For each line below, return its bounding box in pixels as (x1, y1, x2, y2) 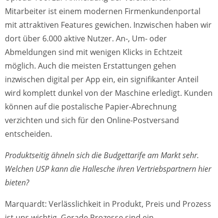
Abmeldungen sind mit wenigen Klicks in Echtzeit (5, 47, 182, 57)
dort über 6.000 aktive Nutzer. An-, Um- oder (5, 33, 167, 44)
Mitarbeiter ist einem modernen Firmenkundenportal (5, 6, 200, 17)
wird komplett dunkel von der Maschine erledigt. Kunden (5, 88, 213, 98)
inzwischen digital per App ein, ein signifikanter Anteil (5, 74, 199, 85)
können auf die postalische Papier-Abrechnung (5, 101, 177, 112)
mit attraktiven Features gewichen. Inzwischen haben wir (5, 19, 212, 30)
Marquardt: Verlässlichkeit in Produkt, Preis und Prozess (5, 199, 211, 209)
